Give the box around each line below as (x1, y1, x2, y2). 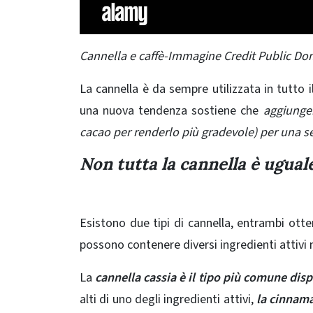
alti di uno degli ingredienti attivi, (80, 290, 254, 308)
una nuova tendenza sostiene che (80, 101, 263, 119)
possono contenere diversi (80, 235, 220, 254)
